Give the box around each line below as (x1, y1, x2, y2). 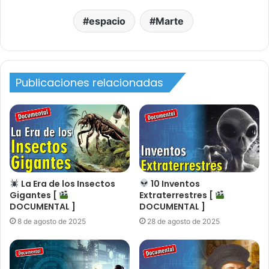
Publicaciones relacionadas (16, 75, 163, 91)
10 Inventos (148, 177, 200, 190)
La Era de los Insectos (19, 177, 115, 190)
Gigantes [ (10, 189, 59, 201)
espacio (88, 15, 125, 28)
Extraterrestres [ (139, 189, 215, 201)
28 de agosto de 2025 (147, 216, 220, 226)
